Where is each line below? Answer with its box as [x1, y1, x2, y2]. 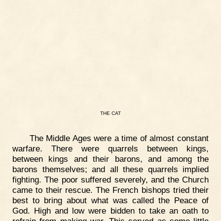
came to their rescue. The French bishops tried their [12, 184, 209, 195]
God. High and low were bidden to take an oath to [12, 205, 209, 216]
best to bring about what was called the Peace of [12, 195, 209, 205]
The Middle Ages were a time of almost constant [29, 133, 209, 143]
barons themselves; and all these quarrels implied [12, 164, 209, 174]
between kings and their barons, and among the [12, 153, 209, 164]
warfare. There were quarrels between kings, [12, 143, 209, 153]
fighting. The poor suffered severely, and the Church [12, 174, 209, 184]
